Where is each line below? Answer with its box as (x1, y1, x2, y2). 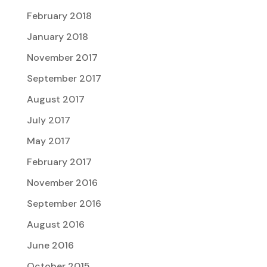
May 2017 (26, 135, 70, 148)
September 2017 (26, 72, 101, 85)
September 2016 (26, 197, 101, 210)
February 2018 (26, 10, 92, 23)
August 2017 (26, 93, 85, 106)
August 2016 (26, 218, 85, 231)
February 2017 (26, 156, 92, 169)
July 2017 (26, 114, 70, 127)
